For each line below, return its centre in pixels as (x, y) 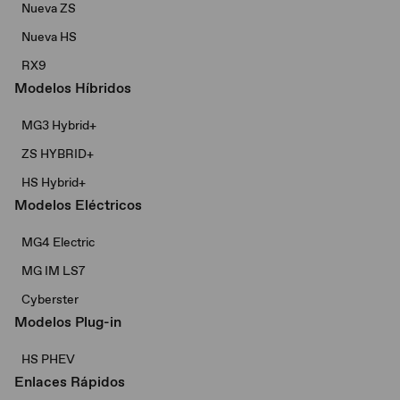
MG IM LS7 (54, 271)
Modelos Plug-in (68, 322)
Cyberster (50, 299)
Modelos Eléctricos (78, 205)
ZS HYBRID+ (58, 154)
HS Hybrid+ (54, 182)
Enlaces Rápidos (70, 382)
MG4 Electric (58, 242)
